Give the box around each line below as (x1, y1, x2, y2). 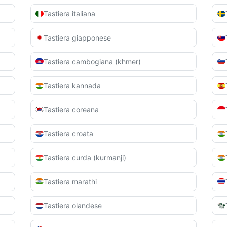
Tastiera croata (44, 129, 94, 138)
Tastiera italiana (44, 9, 96, 18)
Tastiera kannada (44, 81, 101, 90)
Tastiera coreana (44, 105, 99, 114)
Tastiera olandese (44, 201, 102, 210)
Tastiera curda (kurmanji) (44, 153, 127, 162)
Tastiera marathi (44, 177, 97, 186)
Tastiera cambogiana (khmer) (44, 57, 141, 66)
